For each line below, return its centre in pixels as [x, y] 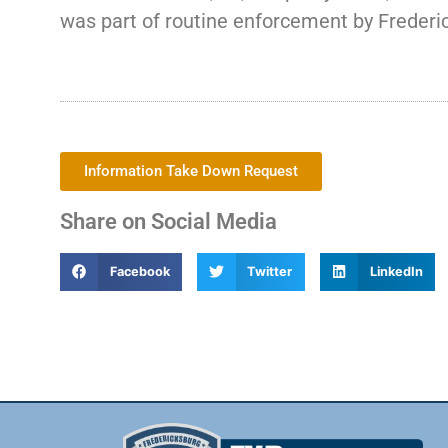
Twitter [270, 272]
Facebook [139, 272]
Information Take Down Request [191, 170]
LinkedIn [396, 272]
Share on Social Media [168, 221]
